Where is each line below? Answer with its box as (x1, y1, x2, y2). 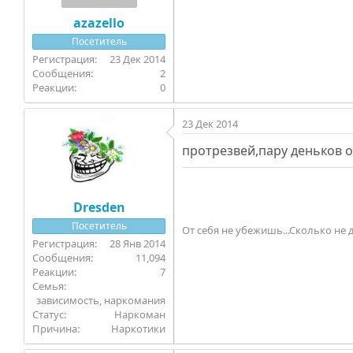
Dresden (72, 198, 125, 216)
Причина (32, 321, 78, 336)
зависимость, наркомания (36, 292, 166, 307)
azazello (73, 13, 125, 32)
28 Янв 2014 (110, 236, 166, 251)
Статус (32, 307, 65, 321)
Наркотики (111, 321, 166, 336)
